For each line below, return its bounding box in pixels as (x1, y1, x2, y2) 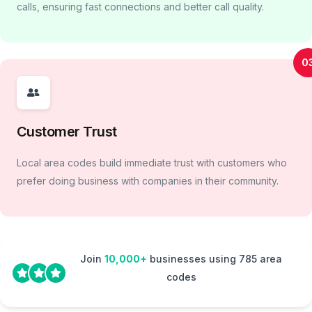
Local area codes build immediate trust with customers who (17, 157, 287, 169)
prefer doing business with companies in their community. (17, 175, 279, 187)
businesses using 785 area (147, 253, 282, 265)
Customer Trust (17, 123, 117, 141)
